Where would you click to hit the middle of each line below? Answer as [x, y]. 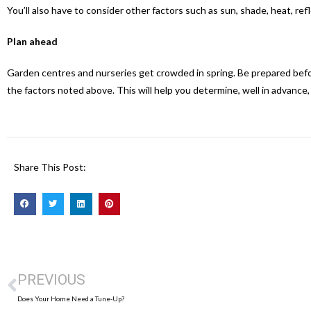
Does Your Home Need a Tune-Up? [71, 298]
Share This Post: [50, 167]
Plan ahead [32, 42]
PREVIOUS [51, 279]
